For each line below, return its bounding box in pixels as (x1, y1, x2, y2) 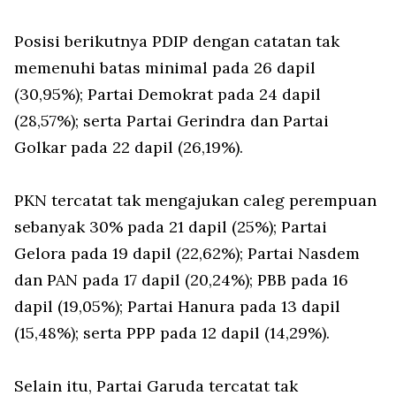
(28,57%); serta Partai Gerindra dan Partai (14, 110, 329, 132)
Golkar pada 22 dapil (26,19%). (14, 137, 247, 158)
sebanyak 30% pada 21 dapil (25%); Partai (14, 217, 327, 238)
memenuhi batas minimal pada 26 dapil (14, 57, 316, 79)
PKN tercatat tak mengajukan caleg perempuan (14, 190, 377, 211)
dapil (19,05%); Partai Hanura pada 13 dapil (14, 296, 340, 317)
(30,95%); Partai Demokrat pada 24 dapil (14, 84, 321, 105)
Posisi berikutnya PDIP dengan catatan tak (14, 31, 339, 52)
